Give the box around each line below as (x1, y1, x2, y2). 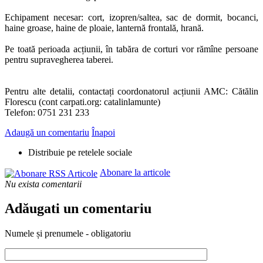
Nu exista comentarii (5, 178, 82, 189)
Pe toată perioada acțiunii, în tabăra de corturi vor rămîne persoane (5, 44, 258, 55)
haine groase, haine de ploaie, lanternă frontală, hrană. (5, 23, 204, 33)
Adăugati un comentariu (5, 201, 151, 217)
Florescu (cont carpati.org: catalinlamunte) (5, 97, 160, 107)
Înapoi (92, 127, 115, 138)
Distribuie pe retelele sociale (28, 147, 132, 158)
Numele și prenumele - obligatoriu (5, 228, 131, 239)
